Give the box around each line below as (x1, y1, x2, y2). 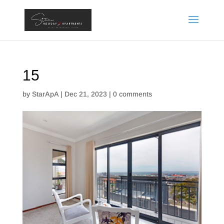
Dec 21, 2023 (64, 90, 107, 98)
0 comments (112, 90, 152, 98)
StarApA (31, 90, 58, 98)
